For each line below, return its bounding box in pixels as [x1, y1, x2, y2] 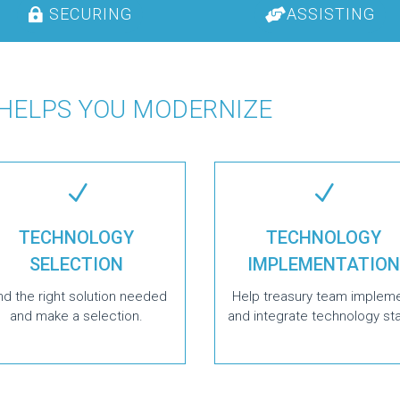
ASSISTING [286, 4, 375, 24]
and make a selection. [10, 307, 144, 324]
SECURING [48, 4, 132, 24]
